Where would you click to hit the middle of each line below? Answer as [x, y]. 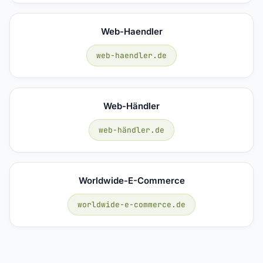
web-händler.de [131, 130]
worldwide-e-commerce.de [131, 204]
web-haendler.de [131, 55]
